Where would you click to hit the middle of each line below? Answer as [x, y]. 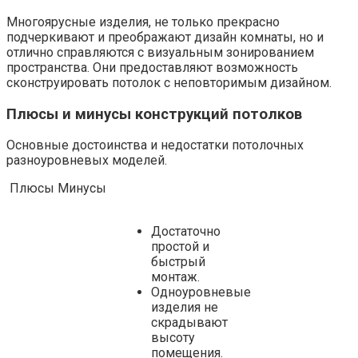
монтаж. [175, 277]
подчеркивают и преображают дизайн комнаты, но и [165, 37]
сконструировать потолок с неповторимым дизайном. [169, 83]
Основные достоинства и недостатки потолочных [155, 145]
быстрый [178, 262]
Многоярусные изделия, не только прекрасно [143, 22]
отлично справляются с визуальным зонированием [160, 52]
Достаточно [186, 232]
